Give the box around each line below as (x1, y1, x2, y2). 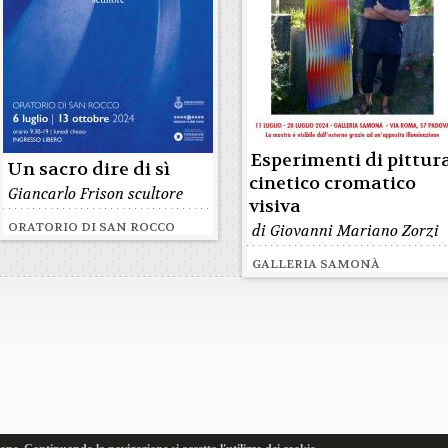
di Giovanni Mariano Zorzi (252, 221, 440, 241)
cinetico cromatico (249, 172, 417, 195)
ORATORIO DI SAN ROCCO (8, 219, 176, 235)
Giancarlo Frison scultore (8, 184, 184, 204)
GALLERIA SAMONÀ (252, 256, 381, 272)
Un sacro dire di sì (7, 158, 171, 181)
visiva (249, 195, 302, 218)
